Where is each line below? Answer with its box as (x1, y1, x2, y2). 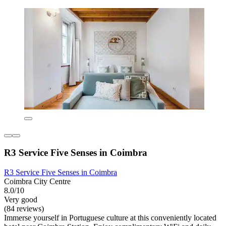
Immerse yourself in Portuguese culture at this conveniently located (4, 213, 216, 222)
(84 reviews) (4, 204, 44, 213)
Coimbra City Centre (4, 177, 71, 186)
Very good (4, 195, 37, 204)
